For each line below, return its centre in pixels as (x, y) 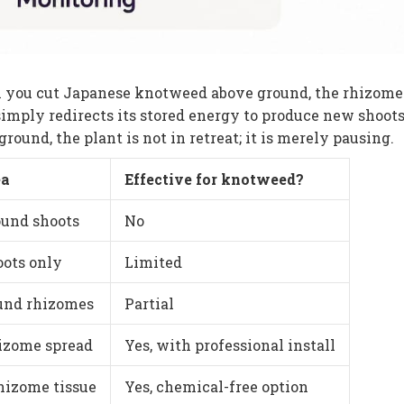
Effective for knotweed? (214, 179)
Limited (153, 262)
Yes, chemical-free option (216, 387)
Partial (149, 304)
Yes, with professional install (230, 345)
